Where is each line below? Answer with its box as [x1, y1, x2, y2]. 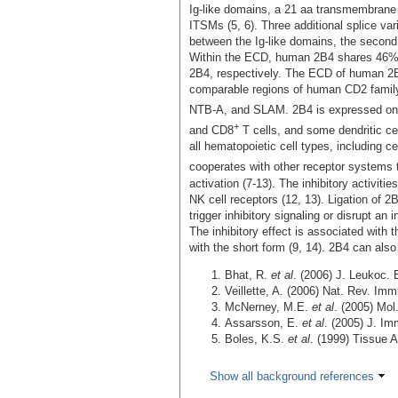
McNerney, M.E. [225, 299, 312, 314]
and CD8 [189, 123, 234, 138]
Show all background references [210, 369, 374, 383]
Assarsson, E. [225, 315, 302, 330]
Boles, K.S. [225, 331, 288, 346]
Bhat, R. [225, 267, 271, 282]
